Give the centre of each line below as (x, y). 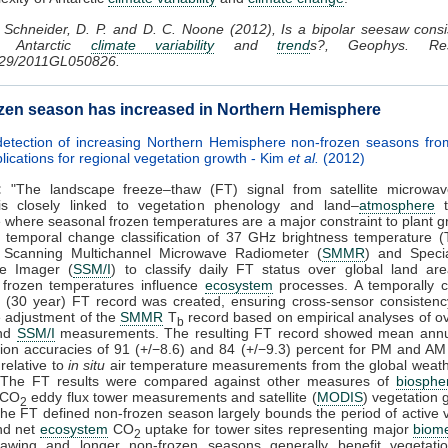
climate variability (152, 44)
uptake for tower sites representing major (277, 428)
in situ (87, 364)
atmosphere (396, 204)
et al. (303, 157)
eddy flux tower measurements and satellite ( (172, 396)
